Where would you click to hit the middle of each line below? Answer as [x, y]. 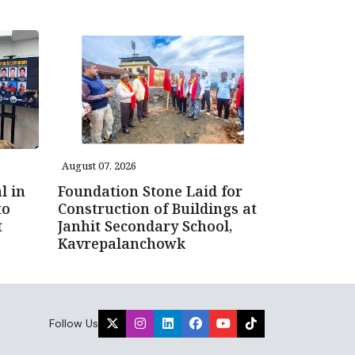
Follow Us [74, 323]
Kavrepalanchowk [122, 244]
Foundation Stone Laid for [150, 191]
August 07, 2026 [99, 166]
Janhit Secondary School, [145, 226]
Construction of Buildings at [157, 209]
